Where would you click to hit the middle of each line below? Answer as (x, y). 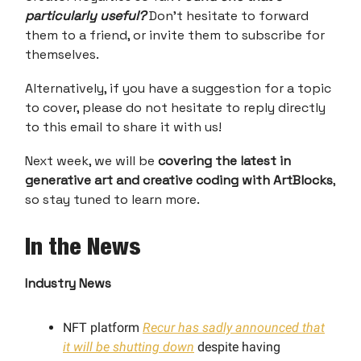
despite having (237, 346)
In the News (83, 246)
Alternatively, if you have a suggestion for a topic (178, 88)
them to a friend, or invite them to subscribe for (175, 35)
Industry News (68, 283)
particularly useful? (85, 15)
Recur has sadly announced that (234, 327)
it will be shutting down (129, 346)
